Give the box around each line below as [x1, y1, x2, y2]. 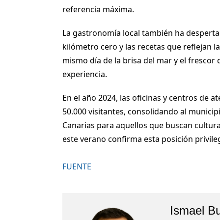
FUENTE [62, 161, 91, 172]
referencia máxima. [62, 3, 134, 15]
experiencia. [62, 68, 107, 80]
